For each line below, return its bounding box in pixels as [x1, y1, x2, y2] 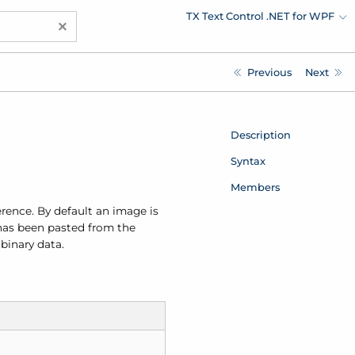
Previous [246, 65, 292, 78]
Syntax [230, 154, 265, 167]
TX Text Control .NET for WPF [186, 9, 335, 22]
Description [230, 128, 291, 141]
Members [230, 180, 280, 193]
